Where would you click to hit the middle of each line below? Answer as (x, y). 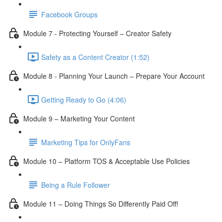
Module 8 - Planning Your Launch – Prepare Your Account (114, 76)
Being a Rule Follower (76, 185)
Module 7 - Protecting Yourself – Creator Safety (97, 33)
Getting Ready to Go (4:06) (84, 99)
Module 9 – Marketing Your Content (79, 118)
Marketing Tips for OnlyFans (86, 142)
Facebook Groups (69, 14)
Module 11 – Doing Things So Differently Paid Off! (101, 203)
